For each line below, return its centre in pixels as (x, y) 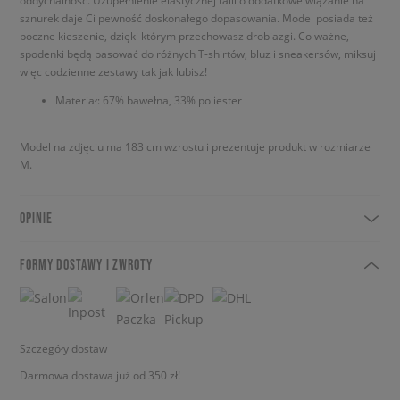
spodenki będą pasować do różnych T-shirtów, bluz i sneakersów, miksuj (198, 54)
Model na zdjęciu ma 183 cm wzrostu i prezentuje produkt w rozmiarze (195, 146)
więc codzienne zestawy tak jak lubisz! (113, 71)
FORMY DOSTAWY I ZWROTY (86, 264)
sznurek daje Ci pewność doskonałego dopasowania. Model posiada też (196, 18)
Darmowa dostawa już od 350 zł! (100, 375)
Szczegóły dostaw (63, 348)
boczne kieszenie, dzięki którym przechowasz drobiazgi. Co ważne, (184, 36)
